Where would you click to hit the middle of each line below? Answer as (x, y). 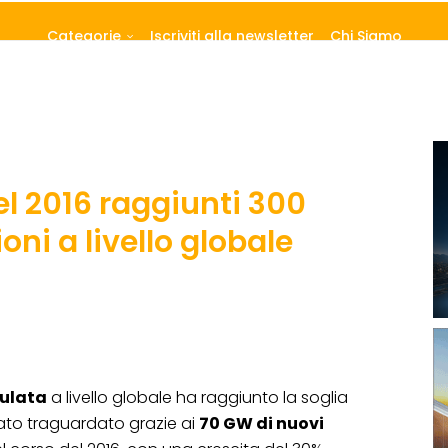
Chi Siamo (365, 36)
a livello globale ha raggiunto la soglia (197, 398)
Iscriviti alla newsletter (231, 36)
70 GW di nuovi (261, 424)
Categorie (83, 36)
